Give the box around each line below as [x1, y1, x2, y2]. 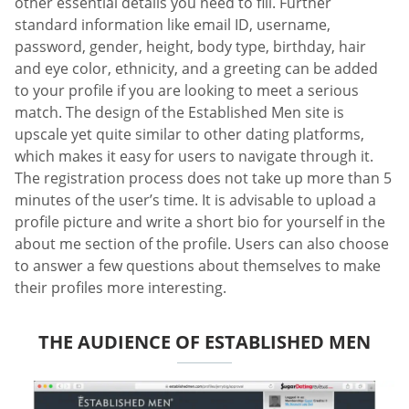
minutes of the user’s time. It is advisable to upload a [15, 189, 376, 210]
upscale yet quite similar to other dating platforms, [15, 123, 364, 144]
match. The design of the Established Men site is [15, 101, 344, 122]
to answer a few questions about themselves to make [15, 255, 381, 276]
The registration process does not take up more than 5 [15, 167, 392, 188]
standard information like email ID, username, [15, 14, 330, 35]
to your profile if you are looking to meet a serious [15, 79, 359, 100]
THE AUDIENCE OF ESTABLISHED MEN [38, 329, 371, 354]
